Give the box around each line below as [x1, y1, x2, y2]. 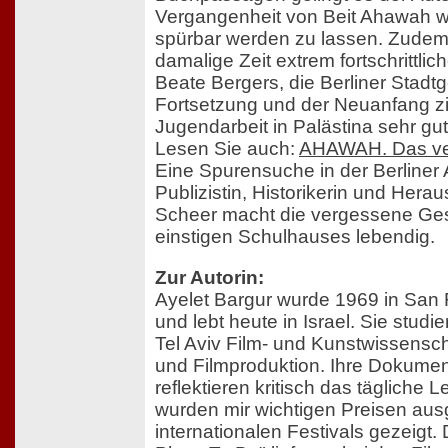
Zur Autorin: [155, 267, 264, 289]
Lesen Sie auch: [155, 137, 299, 159]
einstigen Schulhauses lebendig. [155, 225, 435, 247]
